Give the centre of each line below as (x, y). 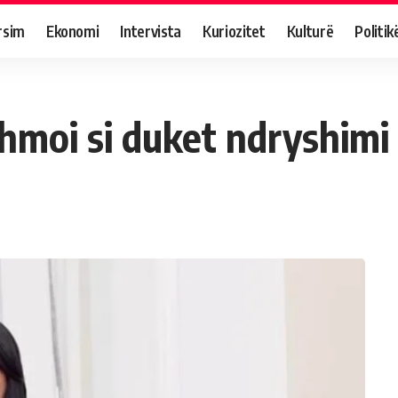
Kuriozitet (234, 31)
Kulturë (310, 31)
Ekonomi (72, 31)
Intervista (151, 31)
